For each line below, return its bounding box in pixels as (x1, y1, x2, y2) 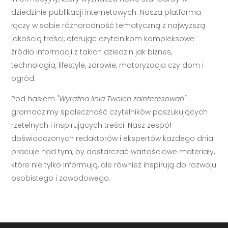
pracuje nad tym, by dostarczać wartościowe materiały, (11, 146, 215, 157)
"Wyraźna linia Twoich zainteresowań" (57, 93, 187, 104)
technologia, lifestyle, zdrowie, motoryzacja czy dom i (11, 60, 204, 70)
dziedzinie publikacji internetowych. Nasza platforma (11, 7, 202, 17)
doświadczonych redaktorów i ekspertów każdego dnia (11, 133, 214, 144)
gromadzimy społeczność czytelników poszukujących (11, 106, 208, 117)
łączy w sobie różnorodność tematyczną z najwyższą (11, 20, 206, 31)
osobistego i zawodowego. (11, 173, 111, 183)
